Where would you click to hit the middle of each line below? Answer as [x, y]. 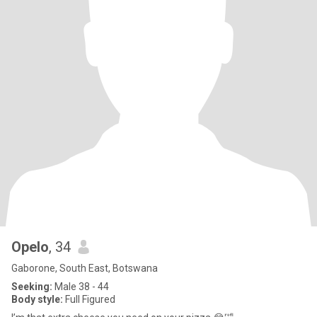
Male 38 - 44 [81, 287]
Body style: [37, 299]
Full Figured [89, 299]
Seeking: [32, 287]
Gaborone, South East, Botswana [85, 268]
